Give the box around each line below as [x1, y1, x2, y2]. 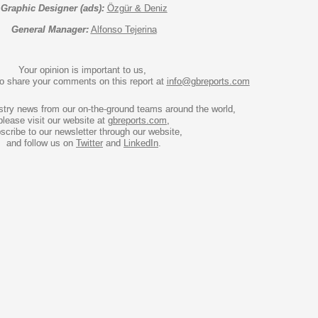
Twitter [76, 138, 103, 149]
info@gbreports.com [166, 76, 250, 87]
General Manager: [11, 23, 89, 35]
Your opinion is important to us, [18, 65, 149, 75]
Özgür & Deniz [106, 2, 168, 13]
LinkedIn [124, 138, 158, 149]
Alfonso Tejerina [90, 23, 157, 35]
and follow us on [6, 138, 76, 149]
